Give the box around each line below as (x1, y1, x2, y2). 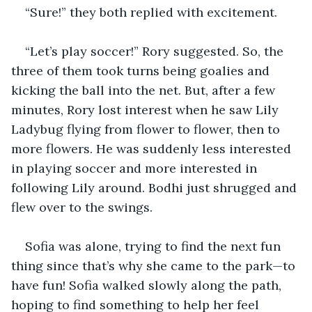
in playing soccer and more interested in (11, 159, 260, 176)
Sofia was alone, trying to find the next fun (25, 237, 284, 254)
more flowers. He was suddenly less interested (11, 140, 295, 157)
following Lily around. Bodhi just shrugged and (11, 179, 300, 196)
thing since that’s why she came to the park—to (11, 257, 299, 274)
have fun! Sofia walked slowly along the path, (11, 276, 285, 293)
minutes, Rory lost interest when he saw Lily (11, 101, 282, 118)
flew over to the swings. (11, 198, 153, 215)
